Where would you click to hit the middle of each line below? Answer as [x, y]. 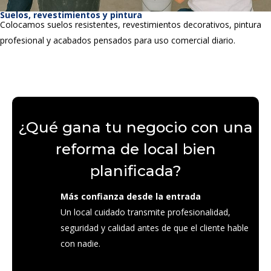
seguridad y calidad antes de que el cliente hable [155, 228]
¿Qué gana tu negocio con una [135, 127]
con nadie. [80, 243]
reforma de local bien [135, 149]
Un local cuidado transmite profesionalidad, [145, 212]
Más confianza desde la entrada [131, 196]
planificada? [135, 171]
